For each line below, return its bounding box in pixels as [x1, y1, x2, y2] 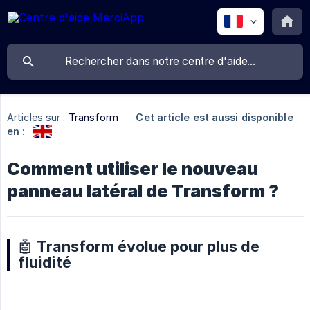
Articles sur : [7, 111, 66, 124]
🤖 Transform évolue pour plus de [18, 237, 259, 255]
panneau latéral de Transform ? [7, 180, 279, 201]
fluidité [18, 253, 71, 271]
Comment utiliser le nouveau [7, 158, 258, 179]
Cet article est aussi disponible [136, 111, 293, 124]
